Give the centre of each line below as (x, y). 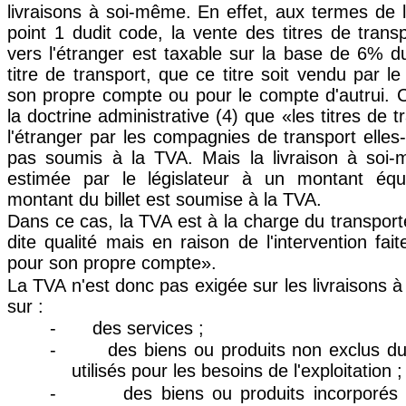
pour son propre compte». (112, 263)
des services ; (148, 328)
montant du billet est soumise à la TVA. (164, 199)
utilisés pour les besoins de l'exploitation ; (237, 371)
